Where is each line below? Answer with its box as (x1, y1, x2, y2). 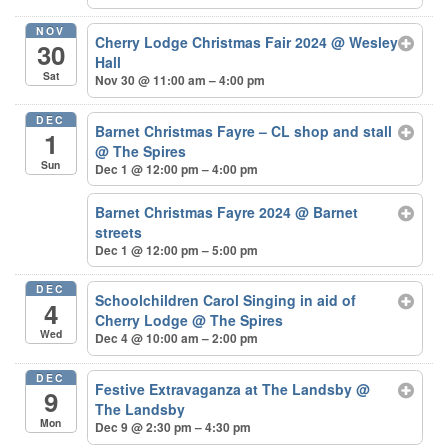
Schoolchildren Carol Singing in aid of (95, 290, 357, 311)
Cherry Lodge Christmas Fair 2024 (95, 31, 332, 52)
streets (95, 221, 143, 242)
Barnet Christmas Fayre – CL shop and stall (95, 120, 393, 141)
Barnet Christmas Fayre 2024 (95, 201, 296, 222)
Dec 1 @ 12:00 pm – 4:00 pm (95, 159, 259, 178)
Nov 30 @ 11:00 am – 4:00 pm (95, 70, 266, 89)
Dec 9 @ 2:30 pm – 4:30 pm (95, 417, 252, 436)
